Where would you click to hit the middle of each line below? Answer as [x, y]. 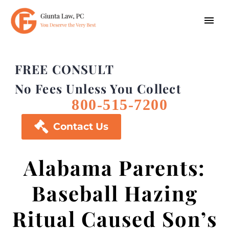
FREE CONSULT [64, 69]
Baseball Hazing [114, 193]
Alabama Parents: [114, 167]
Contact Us [81, 127]
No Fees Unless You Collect [98, 88]
